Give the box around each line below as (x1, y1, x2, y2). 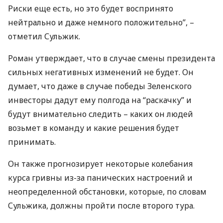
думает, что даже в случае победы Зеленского (8, 80, 192, 92)
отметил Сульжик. (8, 30, 80, 42)
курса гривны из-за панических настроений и (8, 172, 193, 183)
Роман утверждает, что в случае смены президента (8, 52, 215, 64)
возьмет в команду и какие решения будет (8, 122, 179, 133)
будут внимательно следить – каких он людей (8, 108, 193, 119)
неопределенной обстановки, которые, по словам (8, 186, 207, 197)
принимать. (8, 136, 56, 147)
